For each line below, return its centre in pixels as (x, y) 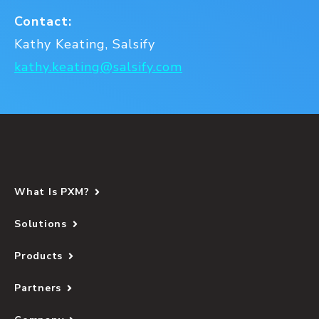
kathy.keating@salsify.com (98, 67)
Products (39, 256)
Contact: (43, 21)
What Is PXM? (52, 192)
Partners (38, 288)
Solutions (41, 224)
